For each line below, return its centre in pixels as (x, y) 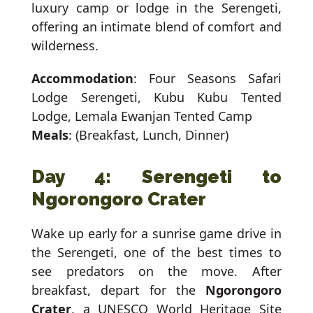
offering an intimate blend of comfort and (156, 27)
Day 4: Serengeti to (156, 177)
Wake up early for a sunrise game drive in (156, 234)
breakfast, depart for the (118, 290)
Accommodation (83, 79)
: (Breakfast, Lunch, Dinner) (149, 135)
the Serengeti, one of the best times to (156, 253)
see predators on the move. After (156, 271)
